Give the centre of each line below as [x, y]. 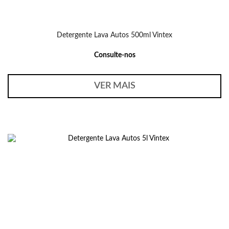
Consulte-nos [114, 55]
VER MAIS [114, 86]
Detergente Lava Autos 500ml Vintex [114, 35]
